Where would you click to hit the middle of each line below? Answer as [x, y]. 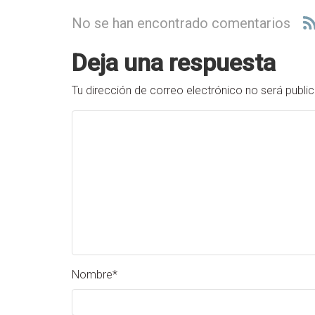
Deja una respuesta [174, 63]
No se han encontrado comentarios [181, 23]
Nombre [92, 275]
